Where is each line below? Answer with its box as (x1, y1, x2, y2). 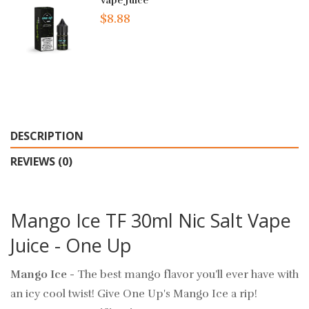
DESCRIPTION (10, 128, 83, 144)
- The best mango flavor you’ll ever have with (70, 268, 299, 282)
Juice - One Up (10, 232, 132, 259)
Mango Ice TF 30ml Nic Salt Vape (10, 208, 291, 234)
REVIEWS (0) (10, 154, 72, 170)
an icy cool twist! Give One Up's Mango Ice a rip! (10, 287, 257, 301)
